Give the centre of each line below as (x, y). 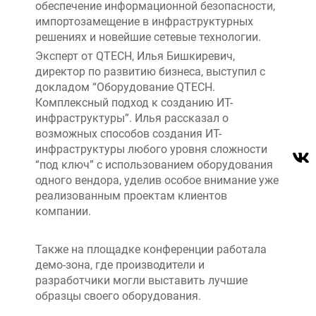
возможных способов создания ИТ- (128, 134)
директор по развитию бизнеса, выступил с (150, 72)
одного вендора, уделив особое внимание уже (157, 180)
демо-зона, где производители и (120, 265)
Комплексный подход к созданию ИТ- (134, 103)
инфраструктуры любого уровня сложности (151, 149)
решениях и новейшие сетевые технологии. (148, 37)
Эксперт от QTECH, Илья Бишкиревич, (135, 56)
